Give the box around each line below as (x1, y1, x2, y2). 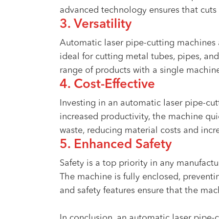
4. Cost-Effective (60, 78, 155, 91)
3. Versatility (60, 18, 131, 31)
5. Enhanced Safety (60, 138, 172, 151)
